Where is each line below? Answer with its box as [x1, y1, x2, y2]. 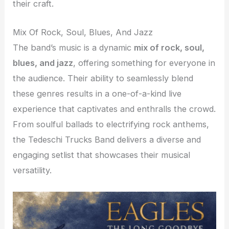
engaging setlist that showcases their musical [13, 150, 191, 161]
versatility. [13, 165, 52, 176]
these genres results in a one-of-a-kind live [13, 88, 182, 99]
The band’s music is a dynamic [13, 42, 134, 53]
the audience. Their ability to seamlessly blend [13, 73, 194, 84]
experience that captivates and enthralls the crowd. [13, 104, 216, 114]
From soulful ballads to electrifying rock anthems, [13, 119, 210, 130]
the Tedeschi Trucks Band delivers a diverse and [13, 134, 201, 145]
